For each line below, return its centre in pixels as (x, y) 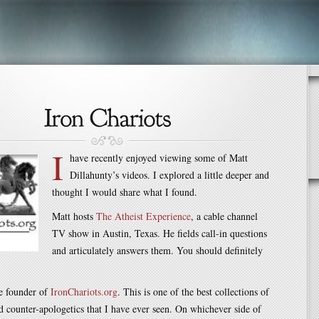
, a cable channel (224, 216)
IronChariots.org (84, 292)
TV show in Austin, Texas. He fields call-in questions (159, 233)
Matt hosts (74, 216)
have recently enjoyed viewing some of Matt (159, 158)
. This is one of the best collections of (193, 292)
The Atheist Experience (143, 216)
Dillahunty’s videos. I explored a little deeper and (169, 175)
